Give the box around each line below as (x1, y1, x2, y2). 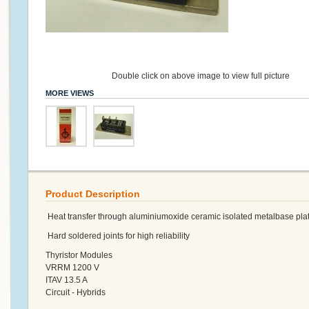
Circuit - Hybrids (45, 287, 106, 297)
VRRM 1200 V (45, 262, 99, 272)
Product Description (45, 188, 140, 199)
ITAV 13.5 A (45, 275, 88, 285)
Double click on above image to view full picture (111, 70, 290, 81)
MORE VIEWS (45, 89, 94, 98)
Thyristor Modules (45, 250, 112, 260)
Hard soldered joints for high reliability (45, 230, 190, 241)
